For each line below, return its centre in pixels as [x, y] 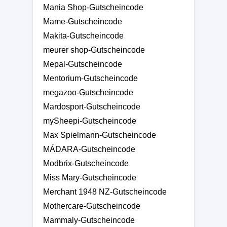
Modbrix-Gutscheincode [86, 163]
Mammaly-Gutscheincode [89, 220]
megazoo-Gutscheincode [88, 92]
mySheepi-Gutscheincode [90, 121]
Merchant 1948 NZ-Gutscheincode [105, 192]
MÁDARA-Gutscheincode [89, 149]
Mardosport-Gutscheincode [92, 107]
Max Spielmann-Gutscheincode [100, 135]
